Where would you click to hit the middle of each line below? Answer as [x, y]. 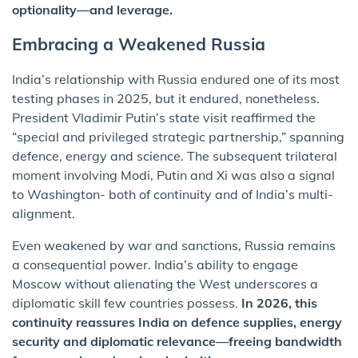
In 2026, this [278, 303]
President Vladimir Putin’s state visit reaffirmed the [164, 118]
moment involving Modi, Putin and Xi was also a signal [173, 175]
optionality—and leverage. [92, 10]
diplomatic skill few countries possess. [125, 303]
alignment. [44, 214]
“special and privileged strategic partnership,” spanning [178, 137]
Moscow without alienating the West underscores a [165, 284]
